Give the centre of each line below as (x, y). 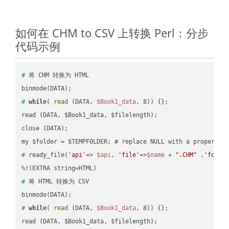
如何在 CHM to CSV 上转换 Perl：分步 (112, 32)
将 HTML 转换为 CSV (57, 181)
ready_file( (47, 155)
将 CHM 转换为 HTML (57, 75)
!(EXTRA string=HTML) (61, 168)
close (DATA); (52, 128)
